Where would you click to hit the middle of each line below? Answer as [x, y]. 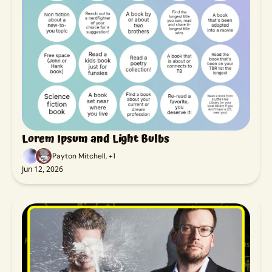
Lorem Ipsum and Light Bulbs [96, 138]
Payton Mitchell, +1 [84, 156]
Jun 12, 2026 [42, 169]
